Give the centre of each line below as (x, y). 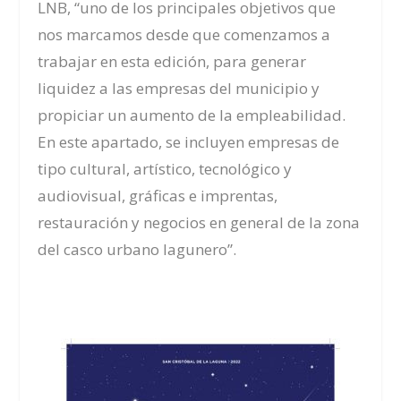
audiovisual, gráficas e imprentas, (158, 195)
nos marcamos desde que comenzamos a (184, 34)
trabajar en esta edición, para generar (172, 61)
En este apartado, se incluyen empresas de (189, 141)
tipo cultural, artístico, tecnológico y (165, 168)
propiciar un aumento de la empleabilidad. (192, 115)
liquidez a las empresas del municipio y (179, 88)
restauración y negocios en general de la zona (199, 222)
